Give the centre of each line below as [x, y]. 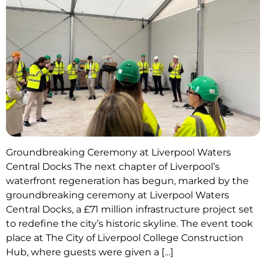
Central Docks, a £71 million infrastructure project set [130, 210]
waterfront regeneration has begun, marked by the [127, 181]
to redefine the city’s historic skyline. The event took [129, 224]
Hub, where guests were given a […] [90, 252]
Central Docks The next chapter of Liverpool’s [113, 167]
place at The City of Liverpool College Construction [125, 238]
